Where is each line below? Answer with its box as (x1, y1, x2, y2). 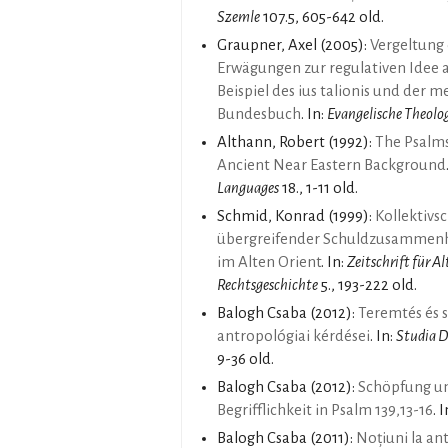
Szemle (217, 8, 260, 25)
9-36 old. (217, 350, 274, 367)
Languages (217, 179, 279, 196)
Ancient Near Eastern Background (217, 156, 446, 173)
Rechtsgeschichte (217, 276, 318, 293)
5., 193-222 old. (318, 276, 417, 293)
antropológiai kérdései (217, 327, 370, 344)
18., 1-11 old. (279, 179, 358, 196)
